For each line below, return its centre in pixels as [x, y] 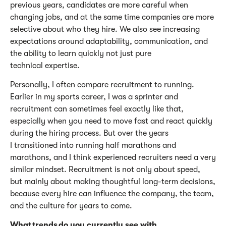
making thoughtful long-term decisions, [144, 181]
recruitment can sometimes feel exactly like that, [97, 109]
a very [205, 157]
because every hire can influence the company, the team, [112, 193]
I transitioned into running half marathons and [93, 145]
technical [27, 65]
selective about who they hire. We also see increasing [105, 29]
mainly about [48, 181]
